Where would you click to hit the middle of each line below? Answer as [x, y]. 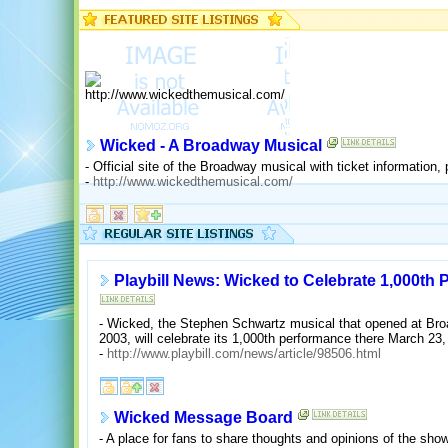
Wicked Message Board [203, 418]
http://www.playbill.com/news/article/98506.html [244, 353]
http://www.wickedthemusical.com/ [192, 181]
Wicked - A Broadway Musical [210, 146]
